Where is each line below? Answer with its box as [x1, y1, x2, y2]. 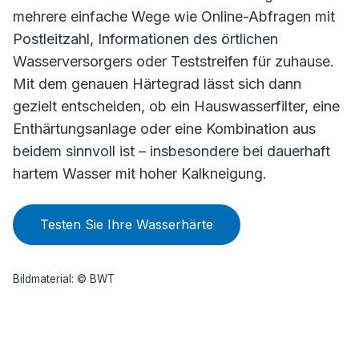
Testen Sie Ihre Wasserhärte [40, 216, 213, 232]
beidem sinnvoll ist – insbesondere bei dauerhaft [13, 143, 330, 159]
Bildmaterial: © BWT [13, 272, 115, 286]
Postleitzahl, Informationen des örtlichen [13, 30, 278, 47]
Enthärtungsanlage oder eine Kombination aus [13, 120, 316, 137]
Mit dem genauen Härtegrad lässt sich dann [13, 75, 301, 92]
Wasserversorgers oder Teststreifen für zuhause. [13, 53, 334, 70]
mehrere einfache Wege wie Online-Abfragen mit [13, 8, 335, 25]
